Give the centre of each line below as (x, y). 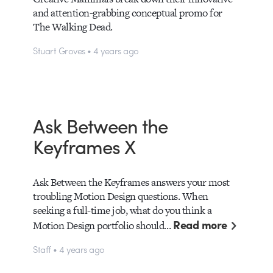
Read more (200, 225)
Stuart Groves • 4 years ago (86, 51)
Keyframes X (84, 146)
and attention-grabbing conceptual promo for (128, 13)
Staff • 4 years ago (69, 249)
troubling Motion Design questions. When (121, 197)
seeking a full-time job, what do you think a (122, 211)
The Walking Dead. (73, 27)
